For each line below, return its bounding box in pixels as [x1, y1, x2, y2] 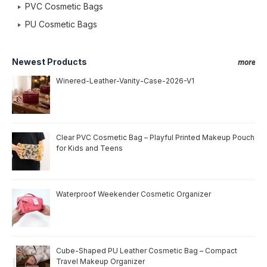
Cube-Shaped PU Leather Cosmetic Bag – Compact [56, 246, 237, 255]
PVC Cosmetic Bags [25, 1, 103, 11]
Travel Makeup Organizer [56, 257, 145, 266]
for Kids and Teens [56, 144, 123, 153]
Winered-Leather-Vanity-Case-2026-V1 [56, 76, 194, 85]
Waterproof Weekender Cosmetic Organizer [56, 190, 211, 198]
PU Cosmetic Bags [25, 19, 97, 29]
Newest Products [12, 57, 87, 67]
